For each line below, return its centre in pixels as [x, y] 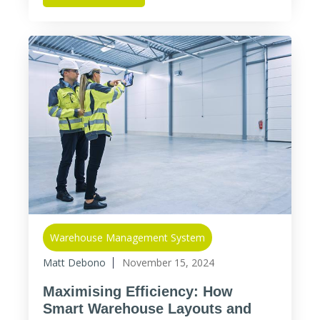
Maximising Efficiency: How [138, 291]
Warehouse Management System [127, 237]
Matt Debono [74, 262]
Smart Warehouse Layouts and [147, 309]
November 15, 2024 [168, 262]
